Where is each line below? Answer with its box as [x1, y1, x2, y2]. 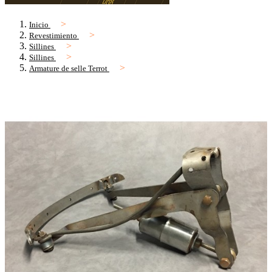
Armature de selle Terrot [29, 64, 107, 73]
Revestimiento [29, 31, 77, 41]
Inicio [29, 20, 49, 30]
